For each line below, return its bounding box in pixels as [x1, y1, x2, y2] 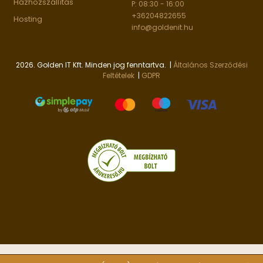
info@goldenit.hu [131, 22, 193, 32]
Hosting [14, 14, 42, 25]
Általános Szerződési [173, 60, 248, 70]
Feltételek [103, 70, 134, 80]
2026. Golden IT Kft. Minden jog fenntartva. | [15, 60, 173, 70]
